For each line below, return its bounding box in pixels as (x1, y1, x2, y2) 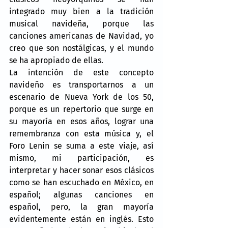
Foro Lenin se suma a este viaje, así (9, 140, 154, 151)
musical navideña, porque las (9, 18, 154, 28)
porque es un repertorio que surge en (9, 104, 154, 114)
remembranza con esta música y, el (9, 128, 154, 138)
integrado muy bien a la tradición (9, 6, 154, 16)
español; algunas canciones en (9, 189, 154, 199)
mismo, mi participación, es (9, 153, 154, 163)
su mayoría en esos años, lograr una (9, 116, 154, 126)
